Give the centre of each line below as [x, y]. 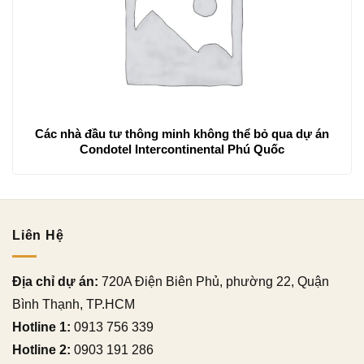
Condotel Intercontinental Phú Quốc [182, 149]
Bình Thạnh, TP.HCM [74, 305]
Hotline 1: [41, 327]
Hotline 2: [41, 350]
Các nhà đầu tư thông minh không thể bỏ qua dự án [182, 134]
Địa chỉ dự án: [55, 282]
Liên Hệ [38, 235]
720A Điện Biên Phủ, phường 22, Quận [214, 282]
